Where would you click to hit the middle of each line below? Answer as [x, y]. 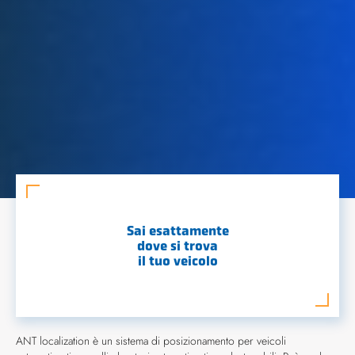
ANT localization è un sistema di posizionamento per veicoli [151, 341]
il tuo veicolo [177, 261]
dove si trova [177, 246]
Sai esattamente [177, 231]
